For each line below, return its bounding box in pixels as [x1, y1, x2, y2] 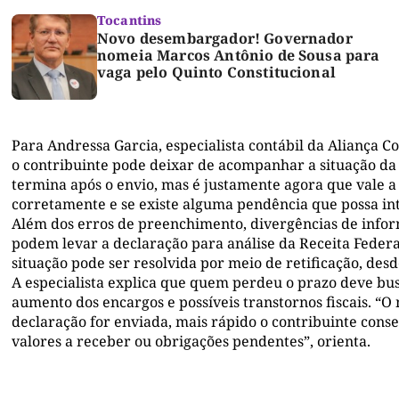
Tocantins [97, 12, 162, 29]
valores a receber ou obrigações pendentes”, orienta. [12, 331, 370, 352]
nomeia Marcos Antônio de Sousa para [97, 45, 380, 66]
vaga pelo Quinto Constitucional [97, 62, 336, 83]
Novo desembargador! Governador [97, 28, 353, 49]
